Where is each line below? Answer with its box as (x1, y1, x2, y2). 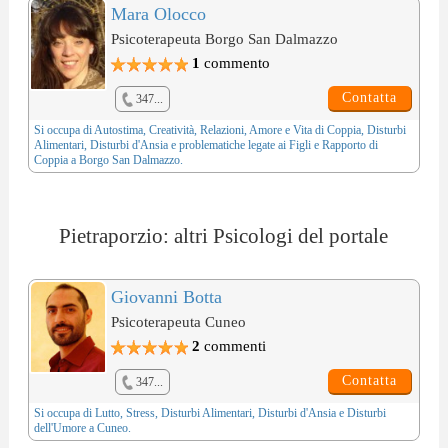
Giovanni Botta (110, 287, 222, 308)
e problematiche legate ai (167, 138, 289, 153)
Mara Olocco (110, 4, 206, 25)
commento (199, 54, 270, 72)
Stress (125, 406, 155, 421)
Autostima (93, 123, 143, 138)
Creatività (148, 123, 194, 138)
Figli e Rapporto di (288, 138, 378, 153)
